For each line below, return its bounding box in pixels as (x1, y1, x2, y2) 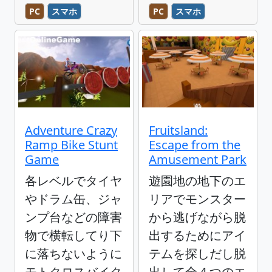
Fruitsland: (149, 121, 208, 138)
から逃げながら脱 (149, 208, 246, 225)
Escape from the (149, 136, 240, 153)
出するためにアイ (149, 226, 246, 243)
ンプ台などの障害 (25, 208, 122, 225)
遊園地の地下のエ (149, 172, 246, 189)
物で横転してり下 (25, 226, 122, 243)
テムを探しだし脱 (149, 245, 246, 262)
